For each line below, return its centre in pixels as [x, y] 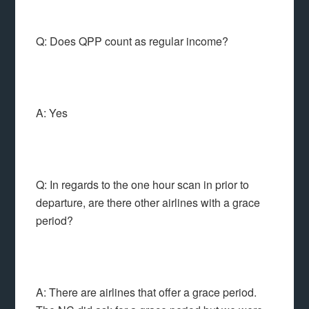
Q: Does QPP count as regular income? [132, 41]
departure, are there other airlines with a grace [148, 202]
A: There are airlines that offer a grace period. [147, 292]
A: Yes [52, 113]
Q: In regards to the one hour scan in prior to [143, 185]
